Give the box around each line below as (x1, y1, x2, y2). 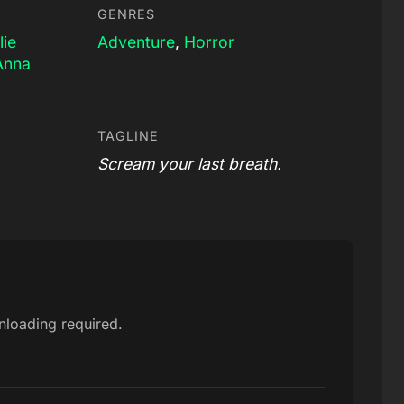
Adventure (97, 32, 175, 51)
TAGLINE (97, 127, 159, 143)
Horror (184, 32, 234, 51)
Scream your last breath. (97, 153, 281, 173)
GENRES (97, 5, 155, 22)
